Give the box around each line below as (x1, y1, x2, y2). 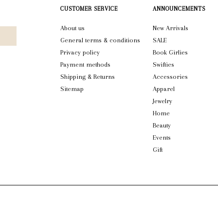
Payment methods (60, 61, 110, 69)
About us (60, 24, 85, 32)
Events (153, 134, 171, 142)
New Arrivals (153, 24, 188, 32)
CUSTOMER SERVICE (60, 5, 118, 12)
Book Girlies (153, 49, 188, 56)
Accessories (153, 73, 188, 81)
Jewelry (153, 97, 172, 105)
